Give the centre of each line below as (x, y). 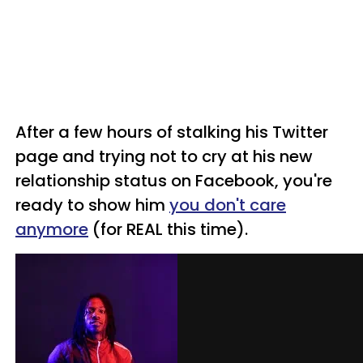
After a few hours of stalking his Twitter (172, 132)
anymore (52, 229)
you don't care (228, 205)
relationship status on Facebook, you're (174, 181)
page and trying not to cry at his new (164, 156)
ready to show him (92, 205)
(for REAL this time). (168, 229)
